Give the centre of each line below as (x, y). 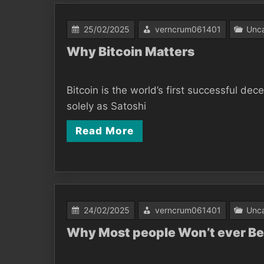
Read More (105, 131)
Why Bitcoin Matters (131, 51)
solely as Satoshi (106, 106)
